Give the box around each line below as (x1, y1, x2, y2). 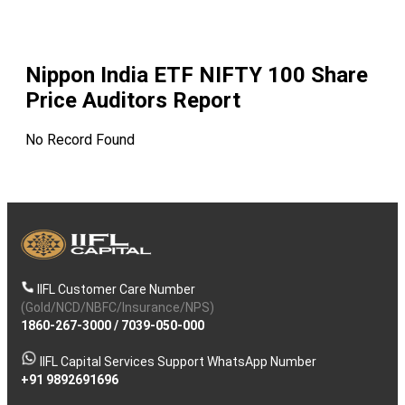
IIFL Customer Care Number (37, 282, 195, 297)
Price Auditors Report (25, 88, 240, 114)
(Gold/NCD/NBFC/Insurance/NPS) (21, 300, 214, 316)
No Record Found (25, 131, 135, 149)
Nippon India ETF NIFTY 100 (25, 62, 306, 89)
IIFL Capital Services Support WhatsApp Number (40, 354, 316, 370)
